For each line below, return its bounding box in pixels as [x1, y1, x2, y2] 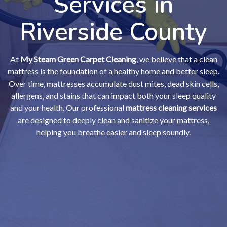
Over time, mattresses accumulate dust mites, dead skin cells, [8, 79, 219, 88]
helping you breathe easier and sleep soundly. [36, 127, 191, 137]
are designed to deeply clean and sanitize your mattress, [18, 115, 209, 125]
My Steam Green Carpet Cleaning [20, 54, 136, 64]
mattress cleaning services [126, 103, 217, 112]
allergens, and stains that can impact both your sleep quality [11, 91, 216, 100]
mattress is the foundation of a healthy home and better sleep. [8, 66, 219, 76]
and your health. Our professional [10, 103, 126, 112]
